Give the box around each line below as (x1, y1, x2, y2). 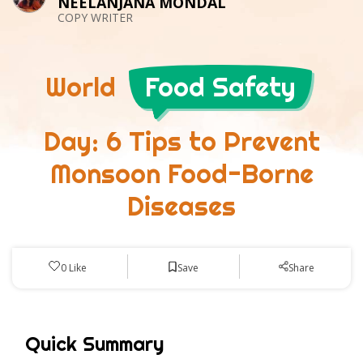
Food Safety (145, 70, 296, 104)
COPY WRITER (58, 9, 133, 25)
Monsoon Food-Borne (49, 157, 314, 190)
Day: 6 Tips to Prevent (43, 125, 320, 158)
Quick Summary (25, 331, 164, 356)
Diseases (127, 190, 236, 223)
